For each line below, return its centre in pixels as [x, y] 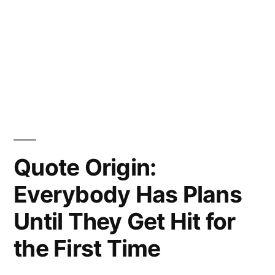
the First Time [87, 248]
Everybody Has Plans [128, 194]
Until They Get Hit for [125, 221]
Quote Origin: [85, 167]
